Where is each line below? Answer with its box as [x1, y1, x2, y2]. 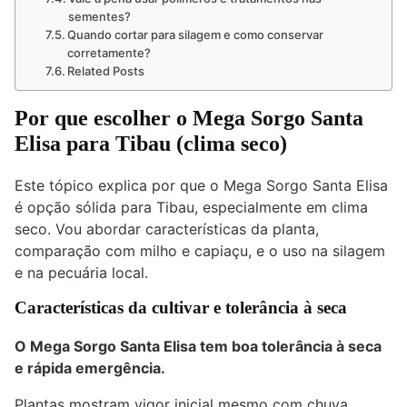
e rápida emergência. [15, 358, 165, 377]
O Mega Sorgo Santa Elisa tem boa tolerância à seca [15, 336, 382, 355]
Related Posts [67, 63, 145, 78]
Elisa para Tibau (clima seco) [15, 131, 287, 155]
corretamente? [67, 45, 152, 60]
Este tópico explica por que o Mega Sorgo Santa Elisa [15, 175, 388, 194]
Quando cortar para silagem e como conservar [67, 26, 324, 42]
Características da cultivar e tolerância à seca [15, 297, 347, 317]
